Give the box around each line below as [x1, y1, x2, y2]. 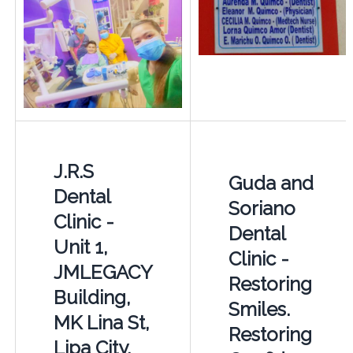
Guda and [228, 171, 314, 195]
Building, [53, 285, 131, 309]
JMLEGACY [53, 260, 152, 284]
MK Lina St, [53, 310, 150, 334]
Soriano [228, 196, 295, 220]
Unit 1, [53, 235, 108, 258]
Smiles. [228, 297, 290, 321]
